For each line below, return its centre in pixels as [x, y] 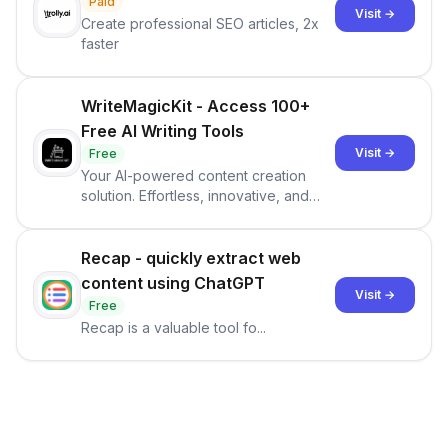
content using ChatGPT [173, 283]
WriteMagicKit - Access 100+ [195, 106]
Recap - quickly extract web [191, 258]
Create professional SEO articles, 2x [200, 23]
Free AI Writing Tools [162, 131]
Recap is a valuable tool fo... [173, 327]
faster [100, 43]
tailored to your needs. [156, 215]
